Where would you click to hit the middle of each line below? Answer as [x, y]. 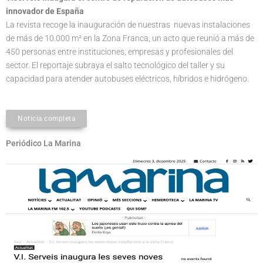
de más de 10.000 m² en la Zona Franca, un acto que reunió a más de [130, 38]
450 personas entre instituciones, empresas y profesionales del [119, 52]
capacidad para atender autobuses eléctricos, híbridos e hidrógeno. [127, 79]
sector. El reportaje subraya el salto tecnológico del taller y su [115, 65]
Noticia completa [46, 119]
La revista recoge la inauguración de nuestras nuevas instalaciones [128, 25]
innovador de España [45, 11]
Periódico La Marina [43, 144]
